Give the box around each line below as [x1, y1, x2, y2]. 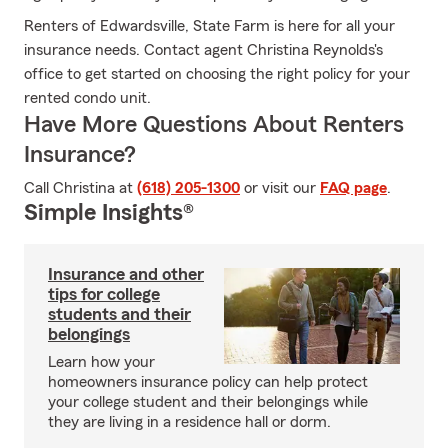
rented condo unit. [24, 90, 151, 106]
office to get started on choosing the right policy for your [24, 66, 410, 82]
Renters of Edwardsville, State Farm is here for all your [24, 18, 395, 34]
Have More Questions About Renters [24, 113, 404, 137]
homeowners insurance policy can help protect [48, 374, 368, 390]
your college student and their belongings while [48, 394, 368, 410]
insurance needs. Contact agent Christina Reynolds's [24, 42, 383, 58]
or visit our [240, 180, 320, 196]
